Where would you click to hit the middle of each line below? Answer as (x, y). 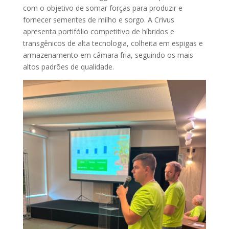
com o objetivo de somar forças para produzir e (102, 8)
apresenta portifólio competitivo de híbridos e (98, 31)
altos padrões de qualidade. (68, 67)
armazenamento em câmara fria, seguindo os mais (108, 55)
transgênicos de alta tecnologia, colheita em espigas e (113, 43)
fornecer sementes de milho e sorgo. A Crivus (98, 20)
